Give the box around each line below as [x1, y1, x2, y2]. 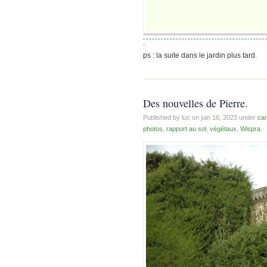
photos [143, 125, 163, 133]
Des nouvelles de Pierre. [143, 96, 248, 111]
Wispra [240, 125, 260, 133]
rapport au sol [166, 125, 206, 133]
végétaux [210, 125, 237, 133]
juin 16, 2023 [201, 114, 239, 122]
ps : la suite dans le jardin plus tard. [143, 51, 257, 60]
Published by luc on [143, 114, 201, 122]
